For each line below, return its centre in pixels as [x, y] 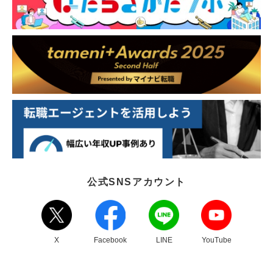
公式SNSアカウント [136, 182]
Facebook [110, 240]
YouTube [216, 240]
